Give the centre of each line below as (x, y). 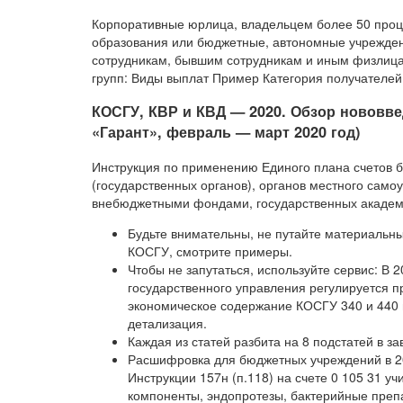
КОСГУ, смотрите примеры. (210, 251)
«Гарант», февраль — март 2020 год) (226, 132)
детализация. (167, 322)
